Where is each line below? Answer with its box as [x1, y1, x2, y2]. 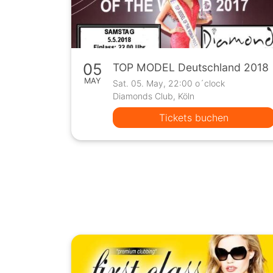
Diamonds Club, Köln [113, 91, 195, 102]
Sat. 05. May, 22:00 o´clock [113, 78, 225, 89]
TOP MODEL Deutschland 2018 [113, 61, 269, 74]
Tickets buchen [159, 112, 229, 124]
